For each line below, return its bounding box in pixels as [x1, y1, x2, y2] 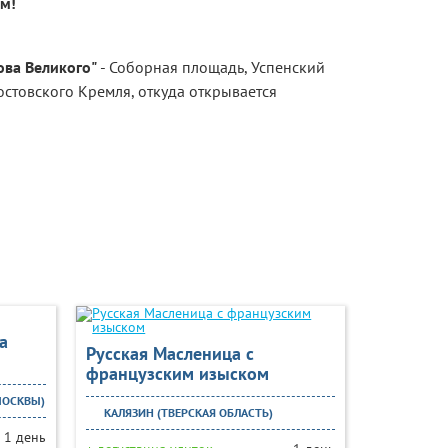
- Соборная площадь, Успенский [96, 57, 325, 77]
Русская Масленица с [86, 342, 255, 365]
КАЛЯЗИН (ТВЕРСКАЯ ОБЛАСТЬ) [101, 405, 274, 420]
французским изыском [86, 362, 270, 385]
